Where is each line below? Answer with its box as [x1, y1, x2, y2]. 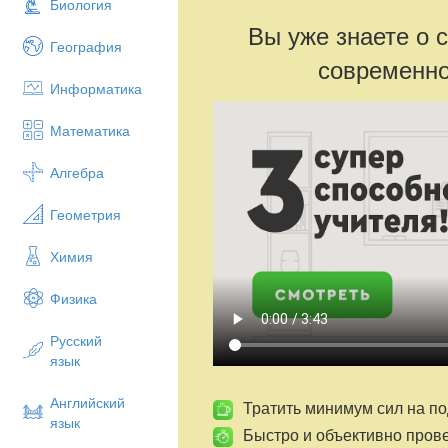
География [50, 36, 122, 56]
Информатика [50, 78, 142, 98]
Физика [50, 288, 97, 308]
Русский [50, 330, 102, 350]
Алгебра [50, 162, 104, 182]
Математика [50, 120, 130, 140]
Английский [50, 392, 125, 412]
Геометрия [50, 204, 121, 224]
